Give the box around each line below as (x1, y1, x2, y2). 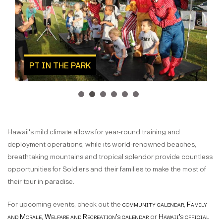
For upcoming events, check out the (7, 200, 122, 209)
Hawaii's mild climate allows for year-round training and (7, 128, 180, 137)
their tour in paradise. (7, 177, 74, 186)
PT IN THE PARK (29, 61, 92, 71)
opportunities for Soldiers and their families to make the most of (7, 165, 206, 174)
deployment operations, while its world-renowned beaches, (7, 140, 196, 149)
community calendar (122, 200, 184, 209)
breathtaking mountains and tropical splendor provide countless (7, 153, 213, 162)
